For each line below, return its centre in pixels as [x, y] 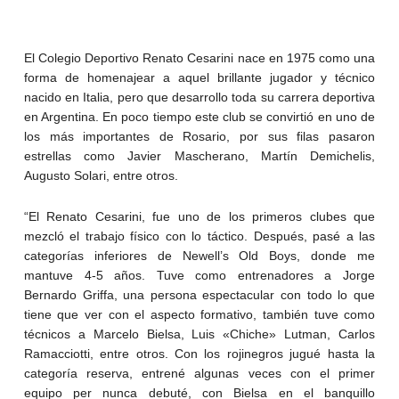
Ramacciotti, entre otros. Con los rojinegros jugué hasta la [199, 354]
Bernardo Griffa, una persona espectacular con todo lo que [199, 295]
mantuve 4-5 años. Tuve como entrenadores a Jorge [199, 276]
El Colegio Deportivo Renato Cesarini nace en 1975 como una [199, 58]
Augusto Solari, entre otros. [101, 176]
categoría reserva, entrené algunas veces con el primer [199, 374]
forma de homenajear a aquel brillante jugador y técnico [199, 78]
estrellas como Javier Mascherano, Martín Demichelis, [199, 156]
